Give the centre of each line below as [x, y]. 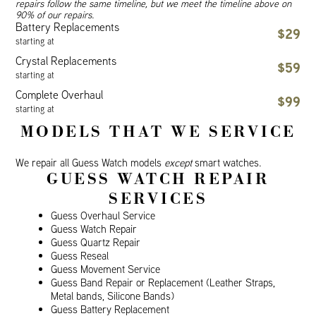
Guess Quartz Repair [96, 242]
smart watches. [227, 163]
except [178, 163]
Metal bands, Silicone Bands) [113, 296]
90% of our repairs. [55, 15]
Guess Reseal [80, 256]
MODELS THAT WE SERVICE [158, 132]
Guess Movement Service [106, 269]
